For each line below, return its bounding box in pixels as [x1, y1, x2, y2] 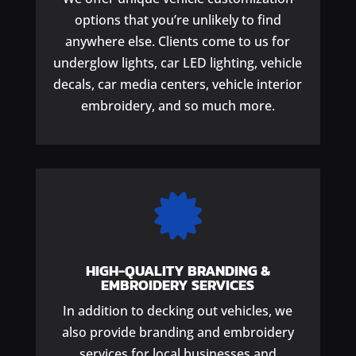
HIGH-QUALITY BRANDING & [85, 259, 270, 281]
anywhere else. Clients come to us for [65, 32, 291, 50]
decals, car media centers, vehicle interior [53, 75, 303, 93]
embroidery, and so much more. [80, 96, 275, 114]
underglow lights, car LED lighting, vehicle [53, 53, 303, 72]
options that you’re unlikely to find [74, 10, 281, 29]
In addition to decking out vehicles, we [63, 301, 293, 319]
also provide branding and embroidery [61, 323, 294, 341]
